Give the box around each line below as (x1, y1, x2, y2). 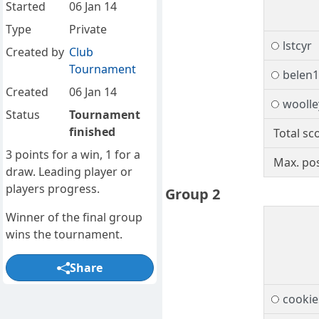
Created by (6, 44, 64, 61)
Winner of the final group (6, 209, 142, 226)
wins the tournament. (6, 226, 122, 243)
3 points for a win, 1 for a (6, 147, 140, 163)
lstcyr (282, 38, 312, 54)
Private (68, 21, 107, 38)
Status (6, 107, 40, 123)
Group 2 (165, 184, 220, 204)
